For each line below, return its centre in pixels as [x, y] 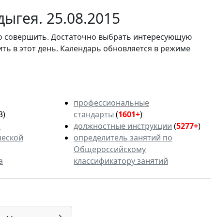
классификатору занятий [121, 161]
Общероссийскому [110, 149]
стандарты [94, 115]
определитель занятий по [123, 138]
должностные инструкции [123, 126]
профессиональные [111, 103]
